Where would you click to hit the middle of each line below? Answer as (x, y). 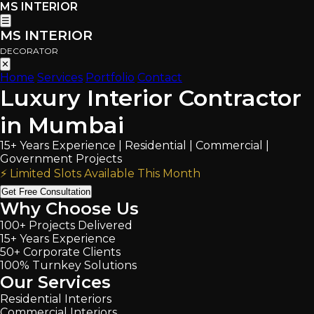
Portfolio (110, 77)
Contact (160, 77)
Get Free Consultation (46, 192)
